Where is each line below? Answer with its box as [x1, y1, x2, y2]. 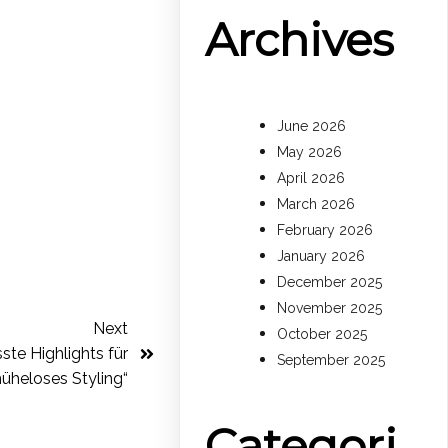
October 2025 [277, 326, 368, 343]
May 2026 [277, 144, 343, 161]
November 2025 [277, 300, 383, 317]
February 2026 [277, 222, 374, 239]
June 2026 [277, 118, 347, 135]
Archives [205, 11, 395, 67]
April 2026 [277, 170, 346, 187]
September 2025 [277, 352, 386, 369]
